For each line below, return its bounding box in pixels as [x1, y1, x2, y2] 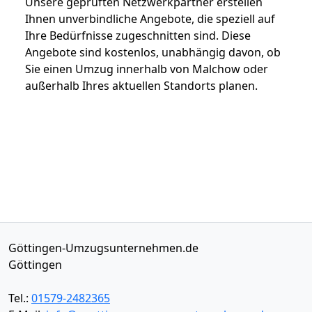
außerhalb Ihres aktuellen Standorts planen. [25, 77, 258, 93]
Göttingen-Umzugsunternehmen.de [8, 240, 198, 256]
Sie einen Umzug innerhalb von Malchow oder [25, 61, 268, 77]
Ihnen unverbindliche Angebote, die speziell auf [25, 10, 275, 26]
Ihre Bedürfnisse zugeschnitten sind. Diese [25, 27, 251, 43]
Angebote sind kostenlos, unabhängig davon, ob [25, 44, 281, 60]
